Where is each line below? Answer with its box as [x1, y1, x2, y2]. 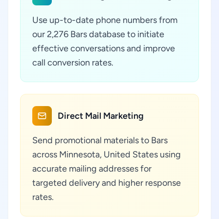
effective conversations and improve [32, 43, 175, 54]
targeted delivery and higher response [32, 177, 181, 188]
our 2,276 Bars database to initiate [32, 29, 164, 40]
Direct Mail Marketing [58, 110, 144, 121]
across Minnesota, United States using [32, 149, 181, 160]
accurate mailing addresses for [32, 163, 152, 174]
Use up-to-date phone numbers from [32, 15, 177, 25]
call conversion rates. [32, 57, 113, 68]
